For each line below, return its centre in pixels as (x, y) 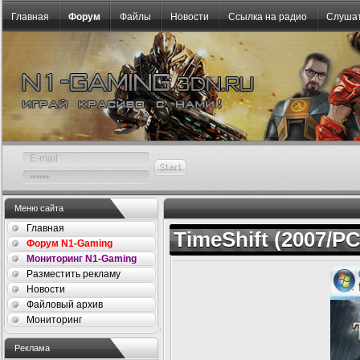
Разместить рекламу (74, 274)
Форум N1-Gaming (70, 243)
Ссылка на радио (268, 17)
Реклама (32, 348)
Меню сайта (39, 208)
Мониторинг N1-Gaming (82, 259)
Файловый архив (65, 305)
